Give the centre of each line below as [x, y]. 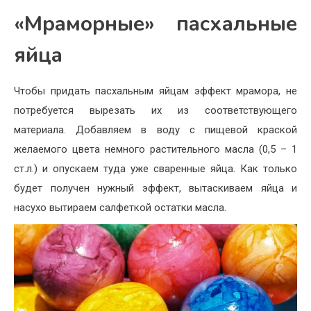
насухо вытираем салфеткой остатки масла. [120, 208]
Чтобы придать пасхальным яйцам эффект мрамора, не [155, 91]
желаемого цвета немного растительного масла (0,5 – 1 [155, 150]
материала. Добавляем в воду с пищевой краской [155, 130]
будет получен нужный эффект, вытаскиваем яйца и [155, 188]
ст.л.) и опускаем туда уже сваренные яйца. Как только [155, 169]
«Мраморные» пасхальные [155, 24]
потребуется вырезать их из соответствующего [155, 111]
